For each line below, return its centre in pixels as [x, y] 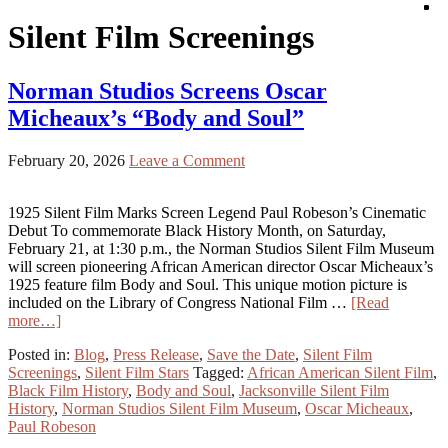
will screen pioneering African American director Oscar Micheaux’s [220, 266]
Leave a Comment [187, 160]
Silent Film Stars [137, 372]
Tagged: [220, 372]
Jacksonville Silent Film [314, 390]
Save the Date [251, 354]
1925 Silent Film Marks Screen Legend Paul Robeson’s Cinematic [217, 212]
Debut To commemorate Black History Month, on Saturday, [197, 230]
